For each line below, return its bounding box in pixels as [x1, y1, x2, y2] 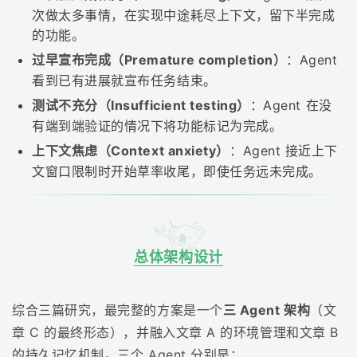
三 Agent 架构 [222, 302, 311, 319]
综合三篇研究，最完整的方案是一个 [12, 302, 223, 319]
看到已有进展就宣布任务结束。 [32, 73, 217, 89]
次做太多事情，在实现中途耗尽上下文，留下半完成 [32, 7, 335, 24]
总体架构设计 [134, 249, 223, 266]
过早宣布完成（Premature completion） [32, 52, 287, 69]
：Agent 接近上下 [229, 143, 338, 159]
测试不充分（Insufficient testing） [32, 97, 250, 114]
